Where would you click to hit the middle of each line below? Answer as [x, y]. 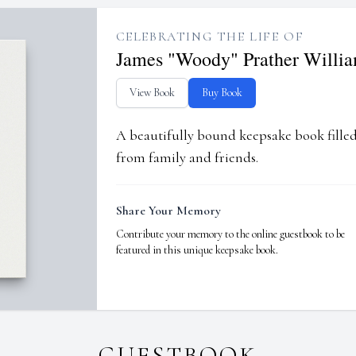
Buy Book [222, 93]
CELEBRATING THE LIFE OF [210, 37]
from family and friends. [187, 157]
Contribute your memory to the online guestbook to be [230, 234]
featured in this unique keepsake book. [197, 250]
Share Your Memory [168, 211]
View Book [152, 93]
